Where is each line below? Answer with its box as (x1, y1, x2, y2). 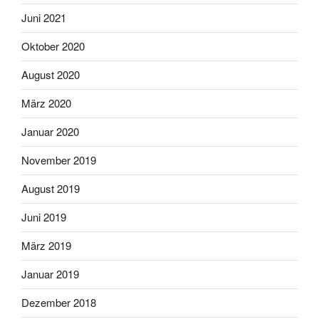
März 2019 (21, 238, 71, 253)
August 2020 (21, 67, 80, 83)
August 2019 (21, 181, 80, 197)
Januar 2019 (21, 266, 79, 282)
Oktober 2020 (21, 38, 85, 54)
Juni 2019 (21, 209, 66, 225)
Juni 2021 (21, 10, 66, 26)
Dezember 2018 (21, 295, 96, 310)
